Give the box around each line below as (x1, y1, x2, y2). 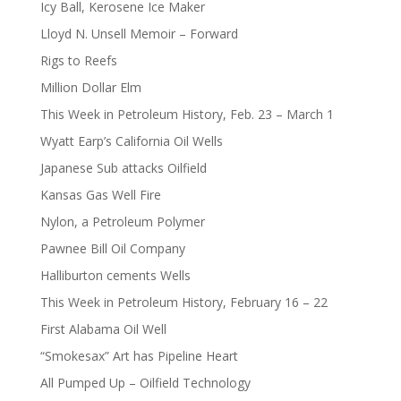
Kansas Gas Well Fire (39, 185, 161, 203)
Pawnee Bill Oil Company (39, 239, 185, 257)
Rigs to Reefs (39, 51, 117, 69)
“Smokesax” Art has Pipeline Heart (39, 346, 238, 364)
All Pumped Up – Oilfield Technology (39, 373, 251, 391)
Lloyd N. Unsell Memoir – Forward (39, 24, 238, 42)
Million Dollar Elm (39, 78, 141, 96)
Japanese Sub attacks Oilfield (39, 158, 207, 176)
